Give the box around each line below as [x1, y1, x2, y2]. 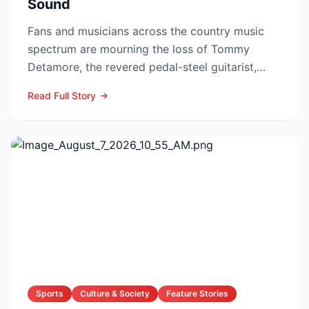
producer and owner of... [28, 78, 156, 92]
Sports [36, 288, 63, 299]
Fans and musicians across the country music [28, 24, 264, 38]
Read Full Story [28, 90, 96, 101]
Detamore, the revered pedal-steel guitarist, [28, 60, 257, 74]
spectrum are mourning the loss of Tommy [28, 42, 250, 56]
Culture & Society [80, 288, 150, 299]
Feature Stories [166, 288, 228, 299]
